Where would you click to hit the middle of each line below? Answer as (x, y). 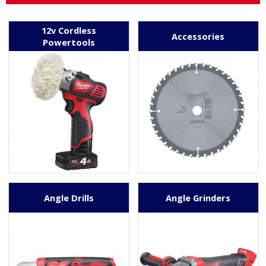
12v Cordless (69, 30)
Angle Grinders (198, 197)
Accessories (198, 36)
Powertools (69, 42)
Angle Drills (69, 197)
